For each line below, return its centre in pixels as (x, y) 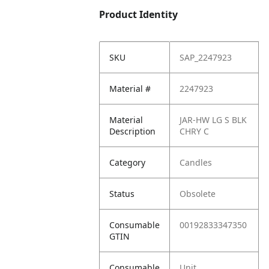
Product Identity (139, 14)
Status (122, 194)
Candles (196, 162)
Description (133, 131)
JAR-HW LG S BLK (213, 120)
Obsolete (198, 194)
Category (128, 162)
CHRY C (195, 131)
